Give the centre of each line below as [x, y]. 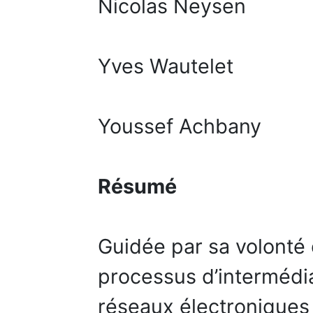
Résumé [137, 187]
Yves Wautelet [166, 66]
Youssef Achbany [180, 126]
